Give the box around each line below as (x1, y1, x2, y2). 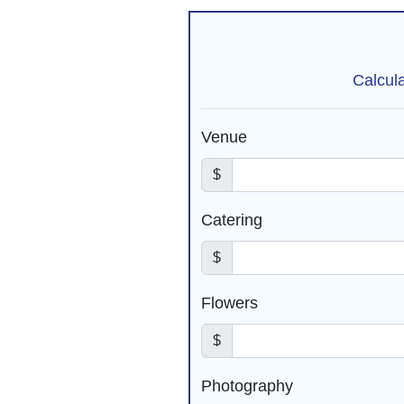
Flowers (201, 294, 258, 312)
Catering (201, 211, 262, 229)
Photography (201, 377, 293, 395)
